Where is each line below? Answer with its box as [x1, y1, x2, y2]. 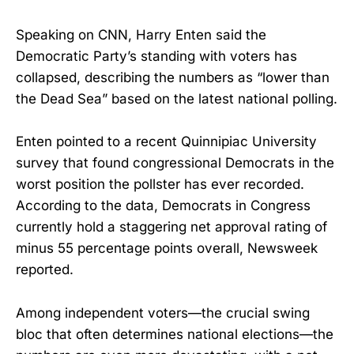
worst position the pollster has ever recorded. [16, 176, 304, 193]
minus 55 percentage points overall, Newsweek [16, 240, 318, 257]
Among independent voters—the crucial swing [16, 304, 310, 321]
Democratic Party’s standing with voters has [16, 48, 297, 65]
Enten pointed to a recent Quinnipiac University [16, 134, 317, 150]
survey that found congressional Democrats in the [16, 155, 334, 171]
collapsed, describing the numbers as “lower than [16, 70, 330, 86]
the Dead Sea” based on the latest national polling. [16, 91, 337, 107]
